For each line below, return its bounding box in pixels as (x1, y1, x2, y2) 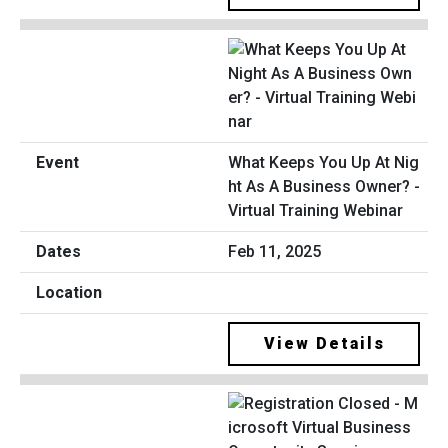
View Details (263, 333, 385, 353)
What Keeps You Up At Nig (228, 152, 419, 172)
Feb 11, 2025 (228, 241, 321, 261)
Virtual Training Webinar (228, 200, 403, 220)
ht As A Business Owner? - (228, 176, 420, 196)
